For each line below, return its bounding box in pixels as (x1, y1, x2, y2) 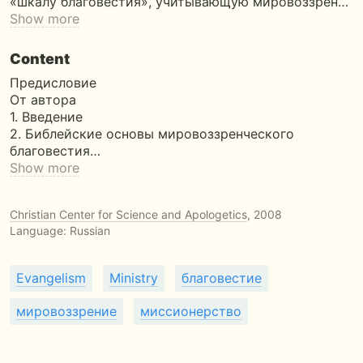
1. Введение (10, 109, 83, 125)
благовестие (181, 270, 262, 286)
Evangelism (16, 270, 86, 286)
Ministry (109, 270, 158, 286)
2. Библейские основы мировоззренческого (10, 126, 294, 142)
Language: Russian (10, 224, 110, 237)
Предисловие (10, 75, 96, 91)
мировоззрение (16, 303, 117, 319)
